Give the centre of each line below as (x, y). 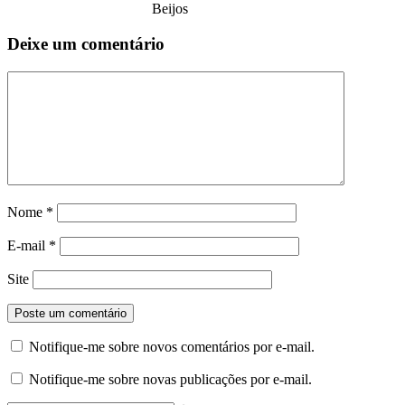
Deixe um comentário (86, 43)
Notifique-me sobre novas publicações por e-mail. (170, 379)
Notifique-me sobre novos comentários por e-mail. (172, 346)
